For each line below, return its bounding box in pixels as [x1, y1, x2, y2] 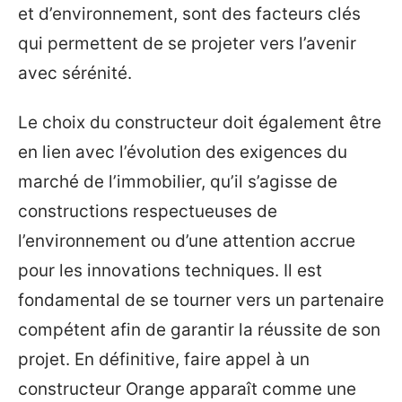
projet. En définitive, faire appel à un [18, 349, 310, 370]
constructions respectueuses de [18, 201, 277, 222]
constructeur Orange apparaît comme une [18, 379, 356, 399]
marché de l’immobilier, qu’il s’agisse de [18, 171, 337, 192]
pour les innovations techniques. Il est [18, 260, 322, 281]
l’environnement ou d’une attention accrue [18, 231, 355, 251]
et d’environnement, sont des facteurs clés [18, 3, 361, 24]
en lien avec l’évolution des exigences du [18, 142, 347, 162]
